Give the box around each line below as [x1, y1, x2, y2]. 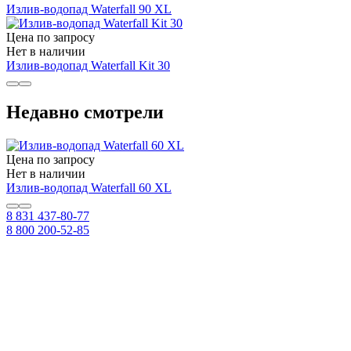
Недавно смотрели [6, 102, 164, 123]
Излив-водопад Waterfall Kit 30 [6, 58, 170, 72]
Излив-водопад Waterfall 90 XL [6, 2, 172, 16]
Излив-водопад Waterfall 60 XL [6, 181, 172, 195]
